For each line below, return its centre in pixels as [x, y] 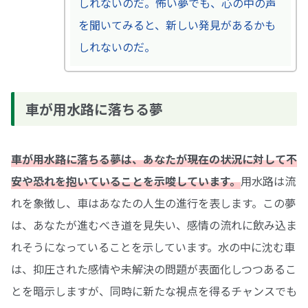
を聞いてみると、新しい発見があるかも [177, 24]
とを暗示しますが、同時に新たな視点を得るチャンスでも [154, 290]
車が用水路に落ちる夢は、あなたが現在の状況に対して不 [154, 158]
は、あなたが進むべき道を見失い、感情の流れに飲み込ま [154, 224]
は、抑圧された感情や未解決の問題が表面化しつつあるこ [154, 268]
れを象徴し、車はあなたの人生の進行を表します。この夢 [153, 202]
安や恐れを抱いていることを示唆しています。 [126, 180]
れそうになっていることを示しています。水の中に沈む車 [153, 246]
